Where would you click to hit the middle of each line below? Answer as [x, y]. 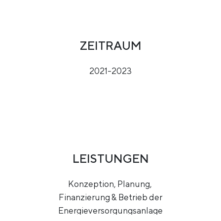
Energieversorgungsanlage [110, 210]
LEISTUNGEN [110, 158]
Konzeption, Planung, [110, 184]
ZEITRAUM [110, 45]
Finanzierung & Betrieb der [110, 197]
